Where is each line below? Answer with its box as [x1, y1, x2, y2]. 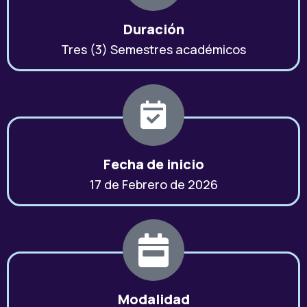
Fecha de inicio [103, 155, 204, 174]
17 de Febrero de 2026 [89, 176, 218, 193]
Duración [123, 20, 184, 39]
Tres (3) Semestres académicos [61, 41, 246, 58]
